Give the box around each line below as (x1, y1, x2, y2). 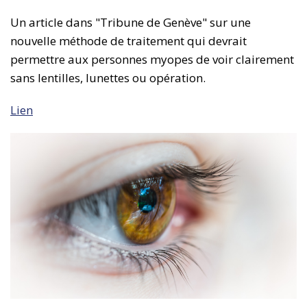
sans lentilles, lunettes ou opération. (10, 70, 206, 86)
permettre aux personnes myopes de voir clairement (10, 51, 294, 67)
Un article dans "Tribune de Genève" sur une (10, 14, 251, 30)
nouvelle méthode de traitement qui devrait (10, 33, 247, 49)
